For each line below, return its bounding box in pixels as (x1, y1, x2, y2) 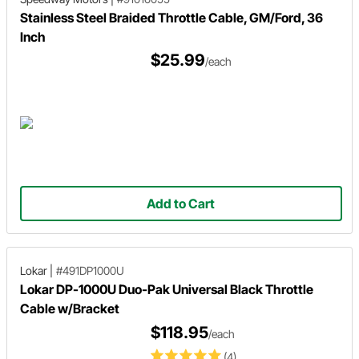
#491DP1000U (56, 263, 124, 277)
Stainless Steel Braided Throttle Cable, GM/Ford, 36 (20, 9, 323, 26)
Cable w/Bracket (20, 300, 119, 317)
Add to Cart (147, 196, 216, 212)
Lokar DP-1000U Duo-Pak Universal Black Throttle (20, 280, 313, 297)
